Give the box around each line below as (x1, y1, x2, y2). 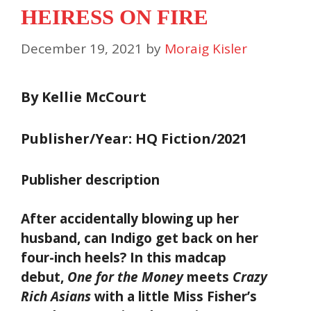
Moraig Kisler (165, 39, 247, 58)
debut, (21, 268, 67, 287)
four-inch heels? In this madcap (21, 249, 226, 267)
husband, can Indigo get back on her (21, 229, 258, 248)
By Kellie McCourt (21, 87, 146, 106)
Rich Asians (21, 287, 91, 306)
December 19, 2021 (21, 39, 142, 58)
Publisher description (21, 170, 160, 189)
